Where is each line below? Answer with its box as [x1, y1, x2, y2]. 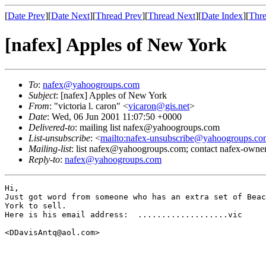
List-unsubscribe [28, 132, 90, 143]
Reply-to [28, 154, 60, 164]
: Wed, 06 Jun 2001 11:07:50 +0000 [47, 111, 182, 122]
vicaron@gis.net [128, 100, 189, 111]
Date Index [201, 11, 243, 21]
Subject [28, 90, 56, 100]
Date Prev [8, 11, 45, 21]
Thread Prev [96, 11, 142, 21]
